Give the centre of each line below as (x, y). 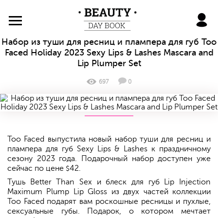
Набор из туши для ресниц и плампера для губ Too (109, 42)
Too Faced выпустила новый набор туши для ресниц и (109, 139)
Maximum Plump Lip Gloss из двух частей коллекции (109, 192)
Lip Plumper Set (109, 63)
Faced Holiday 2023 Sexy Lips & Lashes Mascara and (109, 53)
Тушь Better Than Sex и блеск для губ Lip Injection (109, 182)
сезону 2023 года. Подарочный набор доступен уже (109, 159)
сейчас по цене (36, 169)
